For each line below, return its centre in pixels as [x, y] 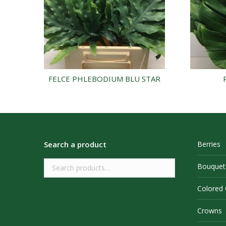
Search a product [75, 145]
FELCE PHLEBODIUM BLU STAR [105, 79]
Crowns [209, 211]
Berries [209, 144]
